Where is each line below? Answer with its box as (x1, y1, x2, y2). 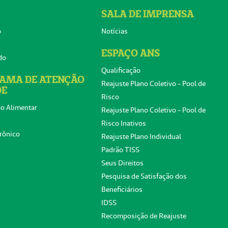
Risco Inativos (101, 119, 147, 128)
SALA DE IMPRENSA (101, 8, 194, 20)
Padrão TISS (101, 145, 140, 154)
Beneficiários (101, 185, 143, 194)
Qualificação (101, 66, 141, 75)
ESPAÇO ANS (101, 47, 160, 59)
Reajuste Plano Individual (101, 132, 182, 141)
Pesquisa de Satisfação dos (101, 172, 187, 181)
